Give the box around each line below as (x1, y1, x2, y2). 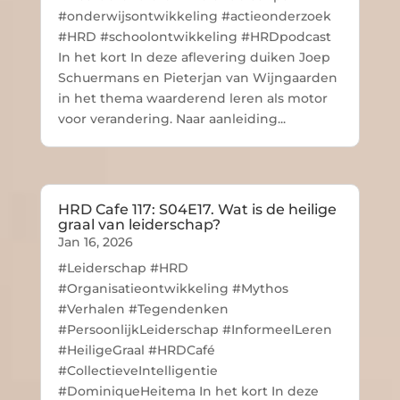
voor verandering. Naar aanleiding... (57, 111, 286, 128)
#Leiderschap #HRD (57, 260, 188, 277)
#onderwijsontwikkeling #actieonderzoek (57, 8, 331, 25)
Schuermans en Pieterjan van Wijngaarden (57, 70, 337, 87)
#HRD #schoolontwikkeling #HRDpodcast (57, 29, 331, 46)
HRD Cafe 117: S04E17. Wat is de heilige (57, 201, 337, 219)
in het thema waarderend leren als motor (57, 90, 328, 107)
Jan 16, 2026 (57, 234, 133, 251)
